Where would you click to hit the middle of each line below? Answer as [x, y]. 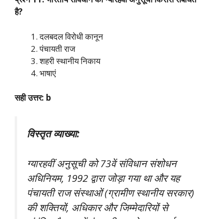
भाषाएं [48, 73]
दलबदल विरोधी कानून [71, 36]
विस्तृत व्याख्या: [53, 133]
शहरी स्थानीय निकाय [70, 61]
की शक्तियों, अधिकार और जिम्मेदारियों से [98, 207]
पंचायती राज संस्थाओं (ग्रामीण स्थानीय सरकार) [110, 192]
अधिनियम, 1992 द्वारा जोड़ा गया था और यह [103, 178]
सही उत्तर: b [33, 98]
